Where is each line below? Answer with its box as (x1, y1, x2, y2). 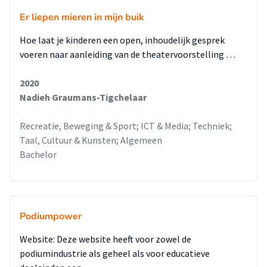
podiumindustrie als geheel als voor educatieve (20, 247, 210, 259)
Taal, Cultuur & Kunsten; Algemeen (20, 134, 162, 146)
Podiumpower (20, 210, 82, 223)
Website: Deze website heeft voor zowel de (20, 233, 191, 245)
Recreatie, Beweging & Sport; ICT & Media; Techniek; (20, 120, 232, 132)
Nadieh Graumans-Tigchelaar (20, 91, 147, 103)
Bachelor (20, 148, 57, 160)
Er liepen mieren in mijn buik (20, 11, 144, 24)
